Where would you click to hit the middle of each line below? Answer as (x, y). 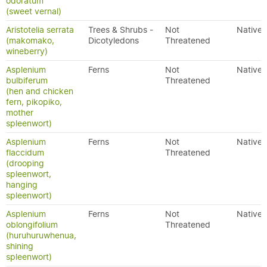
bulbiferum (27, 80)
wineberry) (27, 51)
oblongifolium (32, 225)
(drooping (25, 163)
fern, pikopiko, (34, 102)
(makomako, (30, 41)
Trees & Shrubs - (121, 30)
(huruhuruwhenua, (41, 235)
